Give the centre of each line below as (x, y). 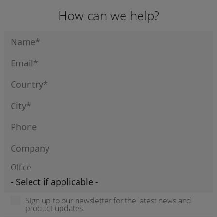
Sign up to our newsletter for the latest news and (108, 201)
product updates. (55, 208)
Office (21, 167)
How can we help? (108, 15)
